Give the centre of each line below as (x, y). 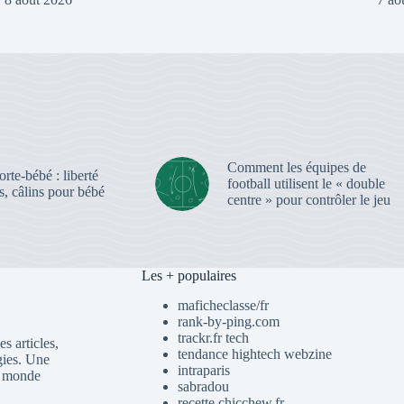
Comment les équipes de (296, 167)
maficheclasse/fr (223, 305)
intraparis (203, 370)
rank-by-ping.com (228, 321)
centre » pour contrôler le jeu (308, 199)
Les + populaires (188, 276)
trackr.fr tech (213, 338)
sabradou (203, 386)
